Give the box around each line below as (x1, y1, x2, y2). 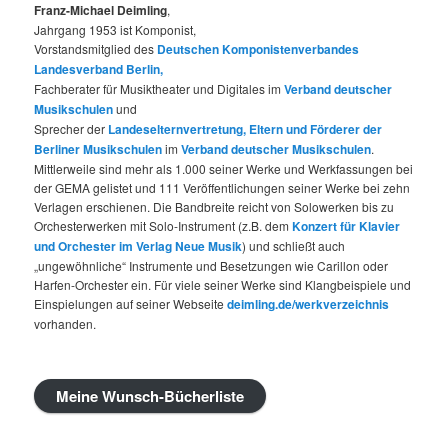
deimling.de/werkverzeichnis (227, 295, 390, 314)
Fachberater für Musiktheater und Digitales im (34, 80, 285, 98)
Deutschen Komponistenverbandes (157, 40, 360, 59)
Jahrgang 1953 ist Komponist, (34, 21, 197, 39)
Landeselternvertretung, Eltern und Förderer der (108, 120, 383, 139)
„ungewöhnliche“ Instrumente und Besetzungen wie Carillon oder (34, 257, 389, 275)
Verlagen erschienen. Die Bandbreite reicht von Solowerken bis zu (34, 198, 395, 216)
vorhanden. (34, 315, 97, 333)
